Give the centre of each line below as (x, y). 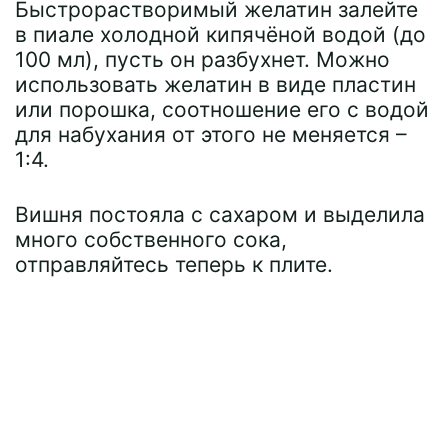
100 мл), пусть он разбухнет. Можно (202, 59)
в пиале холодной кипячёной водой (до (220, 34)
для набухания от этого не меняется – (211, 134)
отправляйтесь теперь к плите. (174, 264)
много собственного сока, (151, 239)
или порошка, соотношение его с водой (222, 109)
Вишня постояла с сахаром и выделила (220, 214)
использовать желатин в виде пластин (215, 84)
